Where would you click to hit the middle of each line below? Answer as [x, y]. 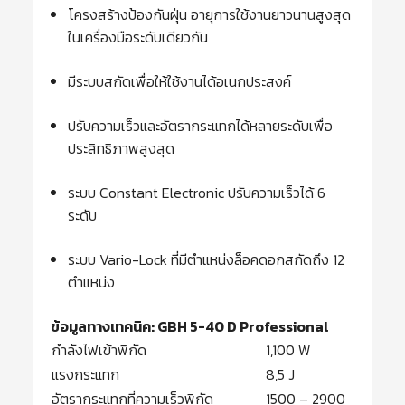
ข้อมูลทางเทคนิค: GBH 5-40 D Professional [190, 327]
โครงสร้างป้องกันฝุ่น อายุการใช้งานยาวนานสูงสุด [210, 15]
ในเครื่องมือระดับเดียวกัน [138, 38]
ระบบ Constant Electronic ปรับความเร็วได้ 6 [197, 193]
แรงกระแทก [85, 375]
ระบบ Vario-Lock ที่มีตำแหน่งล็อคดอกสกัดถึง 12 [207, 260]
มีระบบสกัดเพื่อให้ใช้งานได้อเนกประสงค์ [180, 82]
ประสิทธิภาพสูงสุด [122, 149]
